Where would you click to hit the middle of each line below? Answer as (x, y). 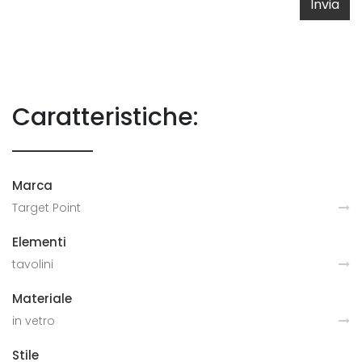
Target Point (46, 207)
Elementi (39, 242)
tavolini (33, 264)
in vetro (34, 320)
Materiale (42, 298)
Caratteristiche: (105, 117)
